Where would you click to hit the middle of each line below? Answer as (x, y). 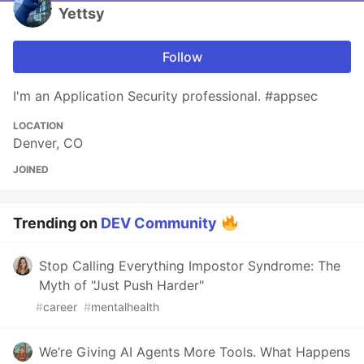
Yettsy (82, 14)
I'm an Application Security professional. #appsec (165, 96)
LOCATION (38, 126)
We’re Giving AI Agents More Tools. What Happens (195, 352)
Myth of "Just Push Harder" (121, 286)
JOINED (31, 170)
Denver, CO (48, 143)
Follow (182, 57)
